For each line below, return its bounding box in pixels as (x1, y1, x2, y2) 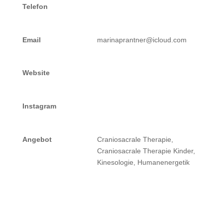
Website (22, 69, 50, 77)
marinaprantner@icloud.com (97, 35, 187, 44)
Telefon (22, 2, 48, 10)
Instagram (22, 102, 56, 110)
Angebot (22, 135, 52, 143)
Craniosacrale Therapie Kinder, (97, 146, 195, 155)
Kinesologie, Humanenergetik (97, 158, 190, 166)
